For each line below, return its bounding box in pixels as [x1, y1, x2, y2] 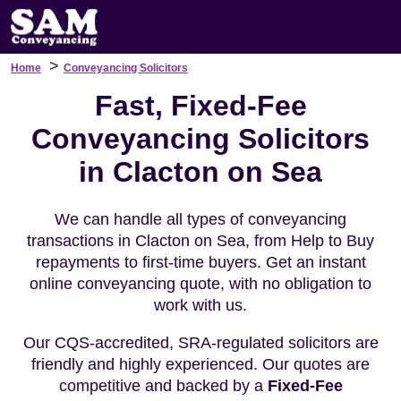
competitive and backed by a [58, 377, 268, 395]
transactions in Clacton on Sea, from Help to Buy [27, 232, 374, 250]
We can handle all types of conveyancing [55, 210, 346, 228]
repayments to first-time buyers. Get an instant [35, 253, 366, 271]
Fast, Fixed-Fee [94, 90, 307, 122]
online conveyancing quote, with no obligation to [30, 275, 371, 293]
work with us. [154, 296, 247, 314]
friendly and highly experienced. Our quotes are [31, 355, 370, 373]
